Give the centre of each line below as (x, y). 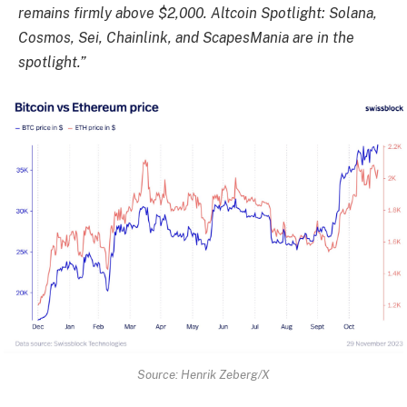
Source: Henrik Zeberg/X (203, 374)
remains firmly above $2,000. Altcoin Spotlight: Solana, (198, 13)
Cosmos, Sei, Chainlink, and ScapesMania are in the (186, 37)
